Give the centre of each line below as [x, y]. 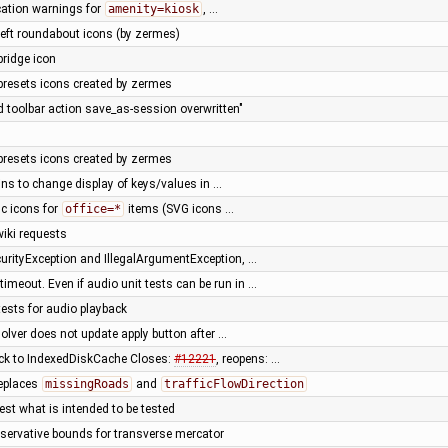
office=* [92, 208]
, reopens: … [247, 358]
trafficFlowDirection [233, 383]
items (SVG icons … [179, 208]
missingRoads [86, 383]
